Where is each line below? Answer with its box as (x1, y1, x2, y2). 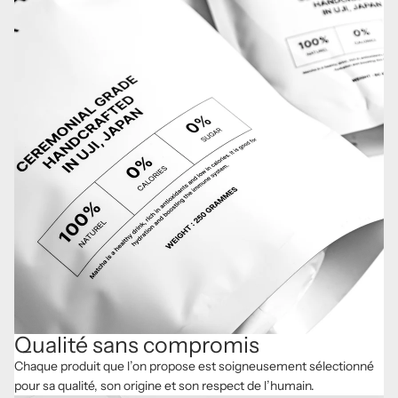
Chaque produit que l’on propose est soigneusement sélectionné (14, 357, 374, 374)
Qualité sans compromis (14, 330, 259, 358)
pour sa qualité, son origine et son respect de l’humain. (14, 377, 314, 394)
